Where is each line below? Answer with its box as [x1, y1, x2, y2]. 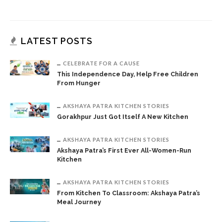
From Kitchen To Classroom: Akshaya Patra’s [57, 189, 200, 197]
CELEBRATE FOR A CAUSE [63, 59, 140, 66]
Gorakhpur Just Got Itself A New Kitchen [57, 112, 188, 120]
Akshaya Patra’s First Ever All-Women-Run [57, 146, 191, 154]
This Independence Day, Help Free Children [57, 70, 198, 78]
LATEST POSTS [21, 35, 93, 46]
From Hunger [57, 79, 101, 87]
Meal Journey [57, 198, 101, 206]
